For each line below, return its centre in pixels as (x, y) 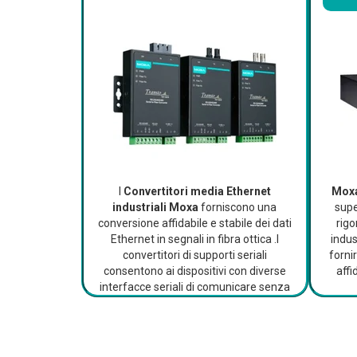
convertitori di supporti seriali (194, 255)
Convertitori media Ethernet (197, 192)
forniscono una (238, 208)
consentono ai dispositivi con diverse (194, 271)
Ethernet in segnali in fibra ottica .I (194, 239)
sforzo (195, 303)
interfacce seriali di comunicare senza (194, 287)
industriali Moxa (156, 208)
